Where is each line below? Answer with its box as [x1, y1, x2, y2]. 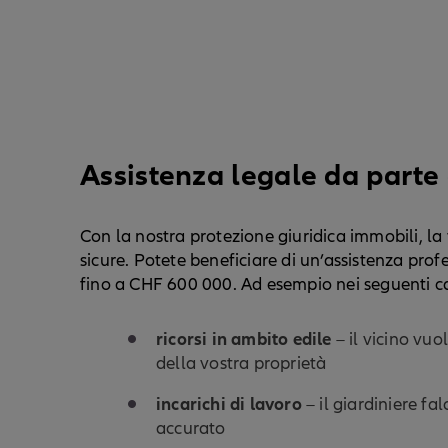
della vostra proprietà [156, 352, 327, 374]
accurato [156, 417, 226, 439]
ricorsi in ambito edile [156, 327, 332, 350]
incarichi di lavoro [156, 392, 302, 415]
